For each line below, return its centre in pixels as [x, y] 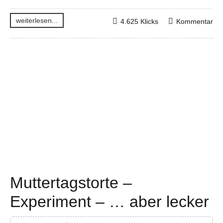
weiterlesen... [37, 20]
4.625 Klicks [139, 21]
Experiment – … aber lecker [110, 201]
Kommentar [195, 21]
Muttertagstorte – [71, 182]
